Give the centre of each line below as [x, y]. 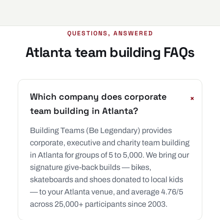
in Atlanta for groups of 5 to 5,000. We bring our [110, 155]
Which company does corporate [98, 96]
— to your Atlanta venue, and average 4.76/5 [107, 192]
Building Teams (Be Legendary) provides [101, 130]
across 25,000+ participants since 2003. [99, 204]
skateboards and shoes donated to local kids [107, 179]
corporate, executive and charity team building [110, 143]
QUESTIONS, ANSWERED [110, 33]
